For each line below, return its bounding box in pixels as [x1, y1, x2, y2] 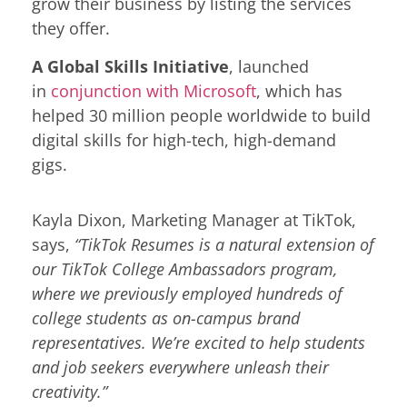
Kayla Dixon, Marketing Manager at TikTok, [32, 209, 356, 232]
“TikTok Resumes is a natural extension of [74, 233, 374, 256]
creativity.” [32, 381, 107, 403]
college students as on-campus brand [32, 307, 300, 330]
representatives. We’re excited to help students [32, 332, 365, 354]
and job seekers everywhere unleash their [32, 356, 329, 379]
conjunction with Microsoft [51, 79, 256, 102]
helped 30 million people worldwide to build [32, 104, 371, 126]
